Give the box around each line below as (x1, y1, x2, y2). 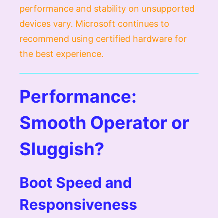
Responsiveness (19, 195, 137, 213)
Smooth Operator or (19, 111, 189, 133)
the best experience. (19, 48, 104, 59)
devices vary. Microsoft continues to (19, 18, 169, 29)
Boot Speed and (19, 173, 132, 191)
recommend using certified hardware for (19, 33, 187, 44)
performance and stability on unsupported (19, 3, 195, 14)
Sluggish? (19, 138, 104, 160)
